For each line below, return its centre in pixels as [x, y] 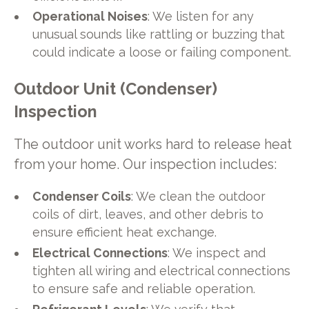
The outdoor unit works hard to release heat [152, 144]
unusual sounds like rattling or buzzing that [159, 34]
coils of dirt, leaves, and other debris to [148, 215]
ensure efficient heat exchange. [125, 232]
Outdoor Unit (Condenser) [115, 89]
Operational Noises [90, 17]
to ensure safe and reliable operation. [144, 289]
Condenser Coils [82, 197]
